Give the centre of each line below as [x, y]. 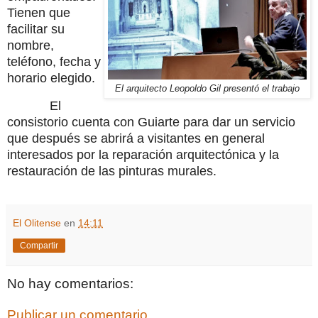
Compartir [39, 246]
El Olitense [37, 223]
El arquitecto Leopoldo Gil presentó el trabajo [207, 88]
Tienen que [39, 12]
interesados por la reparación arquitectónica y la [143, 154]
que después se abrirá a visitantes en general [136, 138]
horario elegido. [51, 78]
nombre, [31, 45]
